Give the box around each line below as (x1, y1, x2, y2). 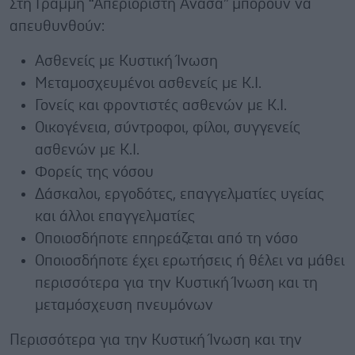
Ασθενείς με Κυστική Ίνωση (35, 53, 218, 69)
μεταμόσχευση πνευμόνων (35, 297, 213, 313)
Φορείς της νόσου (35, 164, 154, 180)
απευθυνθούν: (10, 18, 105, 34)
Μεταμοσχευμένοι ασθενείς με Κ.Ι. (35, 75, 261, 91)
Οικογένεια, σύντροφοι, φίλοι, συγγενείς (35, 120, 300, 136)
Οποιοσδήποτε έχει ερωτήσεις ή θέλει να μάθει (35, 253, 345, 269)
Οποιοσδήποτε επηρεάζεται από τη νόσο (35, 231, 298, 246)
